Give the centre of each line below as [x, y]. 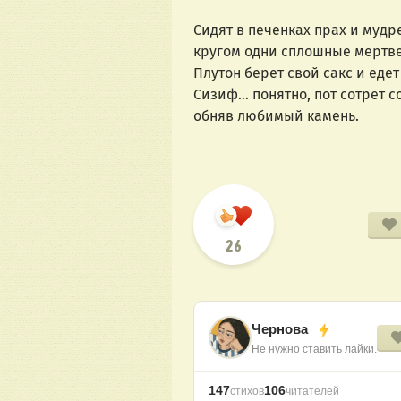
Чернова [282, 328]
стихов [247, 392]
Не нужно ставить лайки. [314, 349]
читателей [312, 392]
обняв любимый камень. [276, 116]
